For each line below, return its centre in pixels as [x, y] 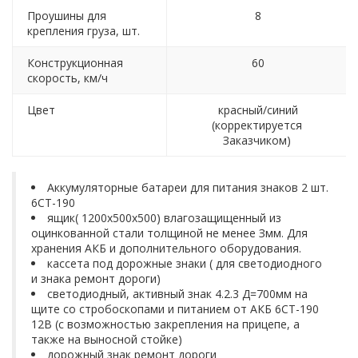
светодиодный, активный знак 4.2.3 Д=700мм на [177, 293]
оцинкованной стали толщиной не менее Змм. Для [169, 233]
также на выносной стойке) [107, 339]
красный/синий [257, 110]
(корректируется [257, 125]
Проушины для [67, 16]
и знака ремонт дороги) [96, 278]
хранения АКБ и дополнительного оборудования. [166, 248]
